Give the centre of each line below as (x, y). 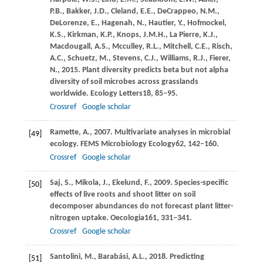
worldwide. (70, 93)
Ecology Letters (116, 93)
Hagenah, (119, 23)
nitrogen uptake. (80, 218)
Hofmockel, (207, 23)
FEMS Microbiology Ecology (128, 144)
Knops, (130, 35)
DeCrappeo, (178, 11)
